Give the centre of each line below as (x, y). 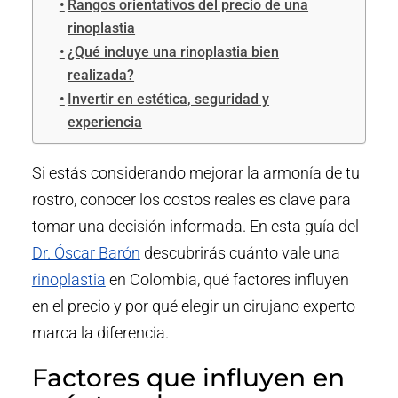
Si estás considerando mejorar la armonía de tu (195, 173)
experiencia (105, 123)
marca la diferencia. (100, 333)
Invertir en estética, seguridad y (169, 99)
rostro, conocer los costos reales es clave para (191, 200)
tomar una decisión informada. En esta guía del (195, 227)
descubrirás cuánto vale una (240, 253)
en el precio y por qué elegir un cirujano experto (193, 306)
